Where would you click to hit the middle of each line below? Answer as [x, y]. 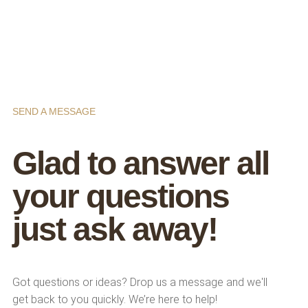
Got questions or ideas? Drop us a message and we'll [140, 282]
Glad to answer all [141, 163]
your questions [121, 196]
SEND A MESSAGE [54, 112]
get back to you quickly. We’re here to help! [115, 299]
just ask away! [115, 229]
